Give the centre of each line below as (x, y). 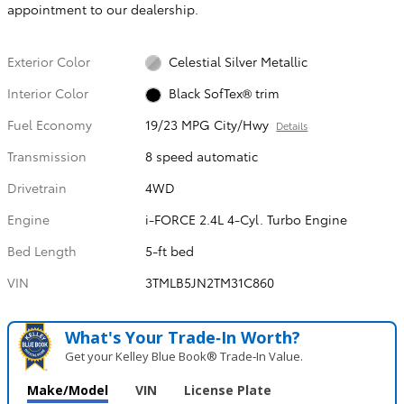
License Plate (228, 390)
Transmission (47, 156)
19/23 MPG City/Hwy (207, 125)
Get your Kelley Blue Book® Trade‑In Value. (184, 357)
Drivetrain (37, 188)
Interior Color (48, 92)
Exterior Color (49, 61)
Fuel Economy (50, 125)
